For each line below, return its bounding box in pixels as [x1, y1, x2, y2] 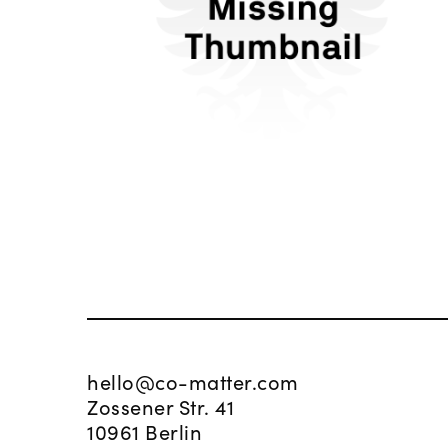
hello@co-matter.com [87, 367, 311, 396]
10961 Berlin [87, 417, 202, 446]
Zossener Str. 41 [87, 392, 234, 421]
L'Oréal [231, 10, 313, 44]
